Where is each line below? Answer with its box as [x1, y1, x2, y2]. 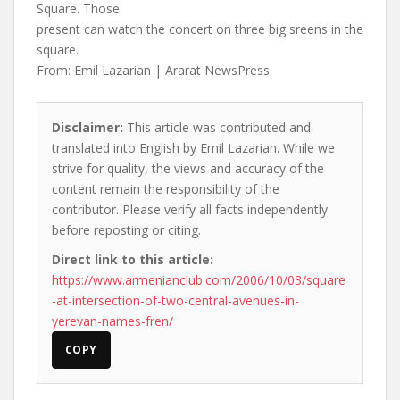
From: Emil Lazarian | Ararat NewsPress [37, 62, 270, 79]
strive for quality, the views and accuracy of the [52, 160, 324, 177]
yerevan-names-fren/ [52, 312, 173, 329]
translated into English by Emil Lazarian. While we [52, 139, 335, 156]
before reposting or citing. [52, 221, 201, 238]
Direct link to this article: [52, 251, 213, 268]
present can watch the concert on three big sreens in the [37, 21, 363, 37]
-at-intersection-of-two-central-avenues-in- [52, 292, 299, 309]
